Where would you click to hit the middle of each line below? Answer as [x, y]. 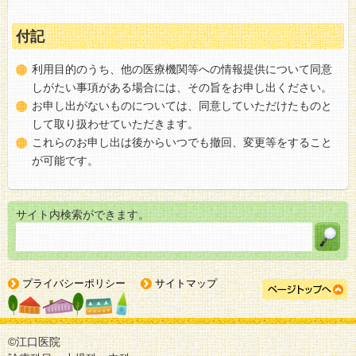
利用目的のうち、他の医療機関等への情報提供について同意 [182, 69]
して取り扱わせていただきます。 [115, 124]
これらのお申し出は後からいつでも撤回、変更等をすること [182, 142]
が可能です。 [65, 160]
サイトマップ [186, 283]
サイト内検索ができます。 [83, 214]
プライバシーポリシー [74, 283]
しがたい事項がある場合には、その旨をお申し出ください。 [182, 87]
